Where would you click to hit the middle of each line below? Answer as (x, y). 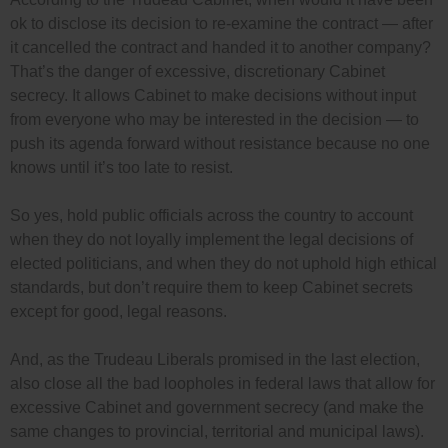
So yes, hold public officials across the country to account (211, 216)
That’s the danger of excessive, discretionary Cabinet (197, 72)
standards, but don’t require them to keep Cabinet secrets (211, 288)
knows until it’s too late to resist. (121, 168)
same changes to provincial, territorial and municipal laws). (217, 432)
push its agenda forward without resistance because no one (220, 144)
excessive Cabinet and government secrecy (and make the (217, 408)
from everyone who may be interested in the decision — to (214, 120)
